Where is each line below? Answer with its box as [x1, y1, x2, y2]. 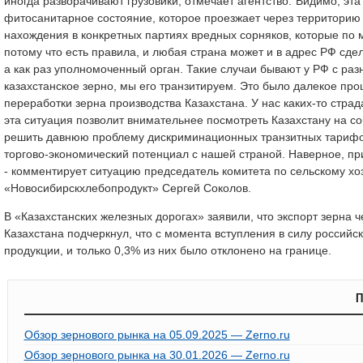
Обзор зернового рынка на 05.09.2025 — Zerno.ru [23, 327, 290, 341]
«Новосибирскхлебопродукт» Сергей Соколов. [4, 181, 251, 194]
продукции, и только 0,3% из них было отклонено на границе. [4, 243, 331, 257]
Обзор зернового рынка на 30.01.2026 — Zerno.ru [23, 348, 290, 361]
